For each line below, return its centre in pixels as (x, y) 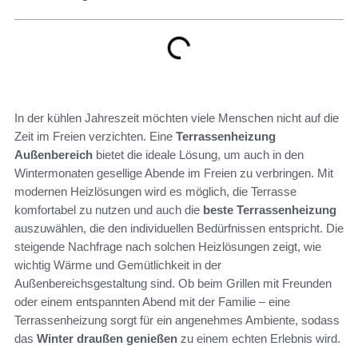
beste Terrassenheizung (270, 210)
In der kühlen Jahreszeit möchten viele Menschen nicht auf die (177, 118)
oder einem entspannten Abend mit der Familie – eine (152, 302)
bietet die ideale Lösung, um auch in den (198, 155)
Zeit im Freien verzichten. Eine (95, 136)
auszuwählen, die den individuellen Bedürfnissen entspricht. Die (179, 228)
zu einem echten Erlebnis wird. (259, 338)
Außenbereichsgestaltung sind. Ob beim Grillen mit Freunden (173, 283)
